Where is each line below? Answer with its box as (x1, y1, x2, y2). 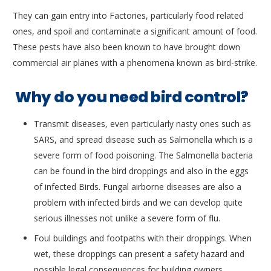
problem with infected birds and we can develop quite (34, 196, 243, 208)
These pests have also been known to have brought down (13, 41, 240, 53)
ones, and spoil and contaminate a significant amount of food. (13, 25, 257, 38)
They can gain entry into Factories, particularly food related (13, 10, 244, 22)
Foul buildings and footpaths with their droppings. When (34, 232, 252, 244)
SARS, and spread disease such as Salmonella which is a (34, 133, 253, 145)
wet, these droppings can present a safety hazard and (34, 247, 244, 260)
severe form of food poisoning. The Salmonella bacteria (34, 149, 253, 161)
